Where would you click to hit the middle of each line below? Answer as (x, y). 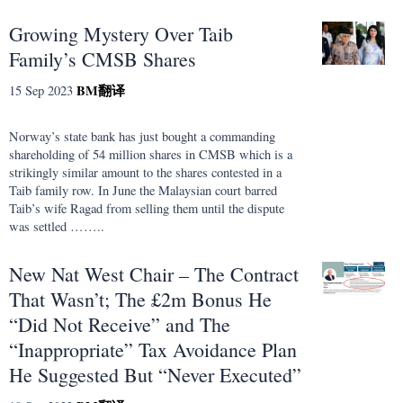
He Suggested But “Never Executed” (155, 374)
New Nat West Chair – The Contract (154, 273)
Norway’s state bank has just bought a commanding (142, 136)
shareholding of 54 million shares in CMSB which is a (151, 154)
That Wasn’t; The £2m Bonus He (140, 299)
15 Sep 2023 (41, 91)
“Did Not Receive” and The (120, 324)
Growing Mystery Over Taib (121, 34)
